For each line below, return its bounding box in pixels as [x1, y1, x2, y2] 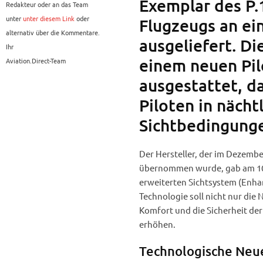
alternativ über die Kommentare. [6, 28, 100, 38]
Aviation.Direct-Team [6, 56, 66, 66]
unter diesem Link [23, 14, 75, 23]
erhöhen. [139, 218, 176, 230]
